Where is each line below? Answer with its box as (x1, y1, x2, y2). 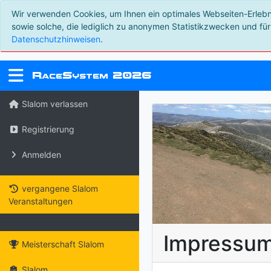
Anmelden (19, 149, 61, 160)
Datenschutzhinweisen (11, 33, 100, 44)
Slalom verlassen (19, 98, 88, 109)
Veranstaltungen (8, 195, 73, 206)
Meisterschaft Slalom (19, 238, 104, 249)
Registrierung (19, 123, 74, 134)
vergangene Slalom (19, 183, 98, 194)
